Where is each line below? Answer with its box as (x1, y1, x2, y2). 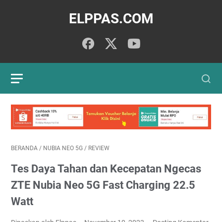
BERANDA (11, 144, 38, 152)
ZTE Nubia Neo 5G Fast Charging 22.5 (11, 178, 195, 191)
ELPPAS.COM (68, 10, 154, 27)
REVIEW (88, 144, 110, 152)
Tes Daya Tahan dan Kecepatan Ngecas (11, 162, 201, 175)
